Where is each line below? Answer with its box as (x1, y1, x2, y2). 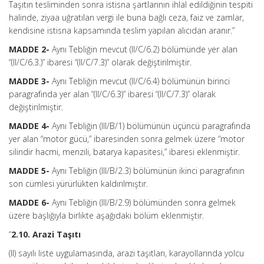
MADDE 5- (9, 165, 49, 176)
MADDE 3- (9, 75, 49, 87)
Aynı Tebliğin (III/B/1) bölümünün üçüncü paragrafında (49, 120, 250, 131)
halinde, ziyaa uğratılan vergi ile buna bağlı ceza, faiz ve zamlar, (9, 12, 244, 23)
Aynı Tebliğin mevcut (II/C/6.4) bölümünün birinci (49, 75, 230, 87)
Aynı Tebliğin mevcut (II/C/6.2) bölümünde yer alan (49, 44, 237, 55)
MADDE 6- (9, 197, 49, 208)
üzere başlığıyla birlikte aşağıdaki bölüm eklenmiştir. (9, 210, 204, 221)
